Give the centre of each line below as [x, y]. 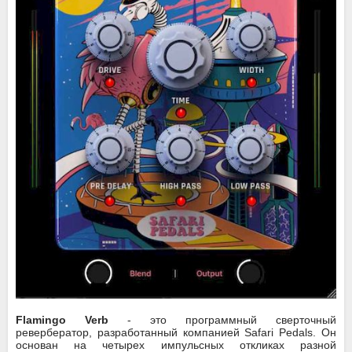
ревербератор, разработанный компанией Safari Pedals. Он [176, 333]
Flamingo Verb [62, 320]
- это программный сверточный [222, 320]
